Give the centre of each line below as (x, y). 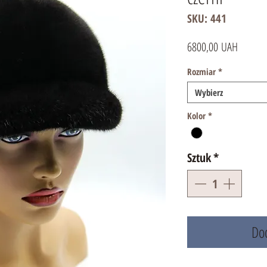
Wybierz (209, 92)
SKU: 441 (207, 18)
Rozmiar (201, 72)
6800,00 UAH (212, 47)
